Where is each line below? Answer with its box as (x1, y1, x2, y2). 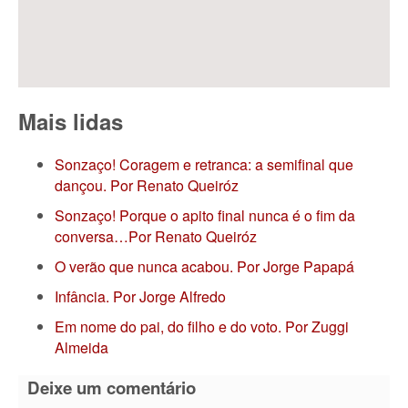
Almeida (55, 337, 108, 359)
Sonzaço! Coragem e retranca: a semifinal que (55, 154, 353, 176)
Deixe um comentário (27, 375, 196, 401)
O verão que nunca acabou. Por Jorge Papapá (55, 256, 354, 278)
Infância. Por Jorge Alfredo (55, 286, 226, 308)
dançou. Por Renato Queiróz (55, 175, 239, 197)
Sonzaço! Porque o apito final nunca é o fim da (55, 205, 355, 227)
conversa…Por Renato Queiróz (55, 226, 257, 248)
